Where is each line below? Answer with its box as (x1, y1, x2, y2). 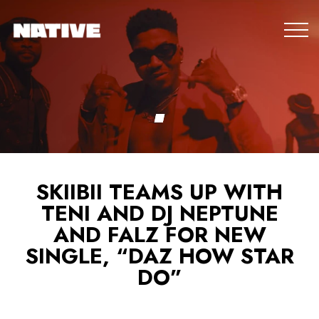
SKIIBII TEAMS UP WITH (36, 177, 283, 208)
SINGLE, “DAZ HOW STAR (25, 241, 294, 272)
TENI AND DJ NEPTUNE (41, 198, 278, 229)
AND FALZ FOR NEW (53, 219, 266, 251)
